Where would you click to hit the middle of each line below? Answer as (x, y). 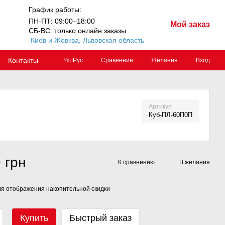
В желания (194, 162)
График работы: (55, 10)
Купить (34, 218)
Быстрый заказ (101, 218)
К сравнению (136, 162)
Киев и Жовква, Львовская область (88, 40)
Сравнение (117, 60)
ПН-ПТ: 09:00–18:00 (62, 21)
